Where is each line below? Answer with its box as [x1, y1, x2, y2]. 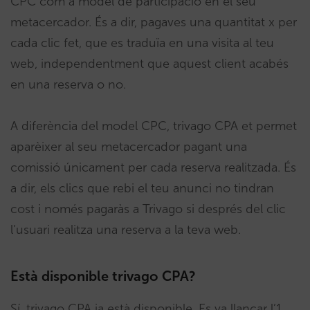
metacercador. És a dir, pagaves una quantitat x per [10, 14, 297, 30]
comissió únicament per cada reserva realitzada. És [10, 159, 296, 175]
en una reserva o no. [10, 76, 126, 92]
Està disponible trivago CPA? [10, 267, 196, 284]
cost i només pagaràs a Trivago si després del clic [10, 201, 286, 217]
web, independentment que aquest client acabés [10, 55, 289, 71]
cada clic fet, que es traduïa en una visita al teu [10, 35, 274, 51]
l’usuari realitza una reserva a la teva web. [10, 221, 241, 237]
